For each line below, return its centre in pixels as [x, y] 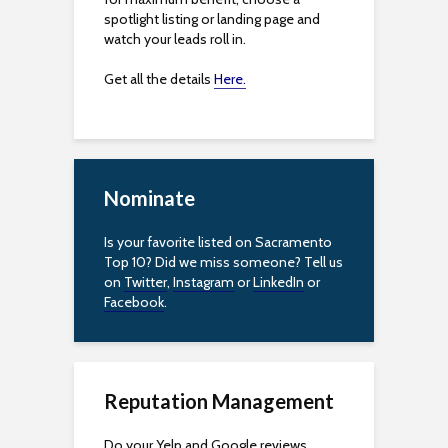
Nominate [149, 198]
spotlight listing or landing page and [212, 19]
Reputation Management [219, 401]
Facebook [134, 302]
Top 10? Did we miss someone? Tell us [223, 262]
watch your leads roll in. [175, 39]
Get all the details [159, 79]
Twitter [145, 282]
